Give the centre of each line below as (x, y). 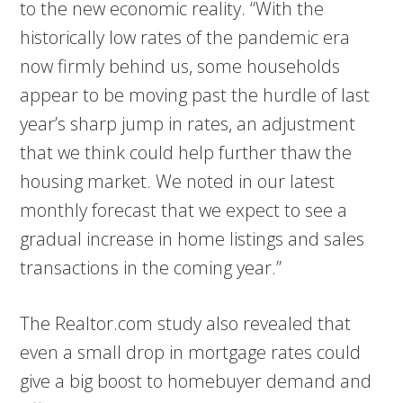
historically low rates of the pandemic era (185, 37)
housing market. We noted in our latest (178, 181)
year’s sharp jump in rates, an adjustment (188, 123)
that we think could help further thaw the (186, 152)
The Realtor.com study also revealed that (186, 323)
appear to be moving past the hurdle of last (195, 94)
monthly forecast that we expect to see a (184, 210)
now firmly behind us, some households (180, 66)
